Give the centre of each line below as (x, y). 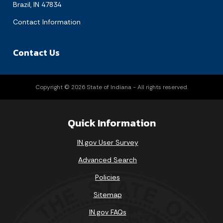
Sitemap (108, 195)
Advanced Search (108, 160)
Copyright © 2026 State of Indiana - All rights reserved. (111, 87)
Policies (108, 177)
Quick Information (111, 123)
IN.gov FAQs (108, 212)
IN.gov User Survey (108, 142)
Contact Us (36, 53)
